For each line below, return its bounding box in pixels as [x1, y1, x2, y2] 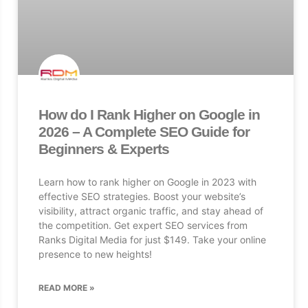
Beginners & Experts [38, 141, 169, 157]
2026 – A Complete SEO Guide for [38, 124, 250, 140]
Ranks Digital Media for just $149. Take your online [38, 234, 266, 246]
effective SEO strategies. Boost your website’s [38, 190, 245, 203]
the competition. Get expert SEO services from [38, 219, 247, 232]
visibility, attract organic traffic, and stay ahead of [38, 205, 263, 217]
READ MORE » [38, 283, 95, 294]
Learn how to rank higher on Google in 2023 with [38, 176, 256, 188]
